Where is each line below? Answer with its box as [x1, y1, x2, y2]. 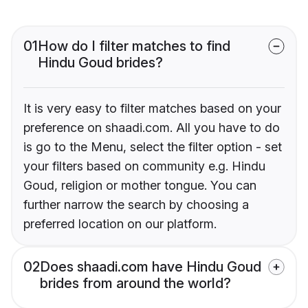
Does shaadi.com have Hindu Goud [40, 258, 261, 276]
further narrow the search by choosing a [23, 197, 249, 212]
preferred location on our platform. [23, 217, 217, 232]
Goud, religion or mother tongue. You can [23, 178, 256, 193]
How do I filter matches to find [38, 38, 230, 55]
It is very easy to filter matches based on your [23, 101, 281, 116]
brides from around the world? [40, 275, 231, 292]
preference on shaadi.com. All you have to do [23, 120, 280, 135]
